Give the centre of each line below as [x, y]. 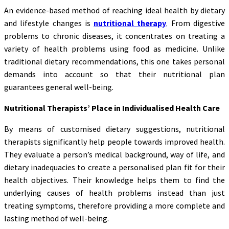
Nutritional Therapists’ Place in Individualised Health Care [112, 108]
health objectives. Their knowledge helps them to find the [114, 180]
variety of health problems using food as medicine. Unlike [114, 48]
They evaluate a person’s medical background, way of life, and [114, 154]
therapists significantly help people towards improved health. [114, 141]
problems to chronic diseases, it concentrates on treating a [114, 36]
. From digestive [196, 23]
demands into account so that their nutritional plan [114, 74]
